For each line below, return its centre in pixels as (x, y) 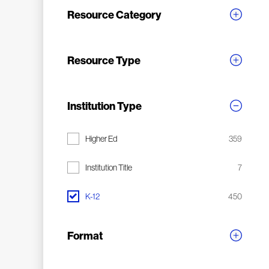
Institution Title (109, 168)
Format (85, 235)
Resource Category (114, 14)
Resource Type (104, 60)
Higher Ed (101, 139)
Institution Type (104, 106)
